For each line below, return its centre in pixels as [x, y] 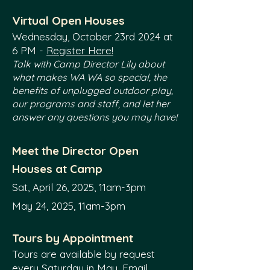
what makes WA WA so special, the [89, 77]
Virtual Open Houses [68, 20]
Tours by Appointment [73, 238]
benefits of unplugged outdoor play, [93, 90]
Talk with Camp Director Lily [75, 64]
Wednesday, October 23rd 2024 [86, 36]
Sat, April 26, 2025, [55, 187]
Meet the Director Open [75, 151]
